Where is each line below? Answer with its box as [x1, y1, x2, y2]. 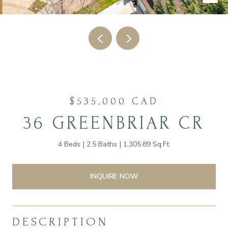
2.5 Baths [86, 139, 117, 149]
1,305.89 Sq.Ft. [123, 139, 170, 149]
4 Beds [58, 139, 80, 149]
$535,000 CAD [69, 96, 159, 107]
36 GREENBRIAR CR [23, 113, 205, 133]
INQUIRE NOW [90, 171, 138, 181]
